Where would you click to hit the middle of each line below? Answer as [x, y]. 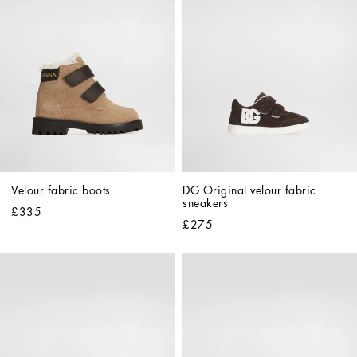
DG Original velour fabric [249, 190]
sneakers [205, 203]
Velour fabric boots [61, 190]
